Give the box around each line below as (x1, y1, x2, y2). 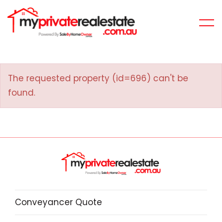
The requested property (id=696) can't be (8, 72, 188, 84)
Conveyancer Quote (15, 196, 102, 208)
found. (8, 87, 35, 99)
